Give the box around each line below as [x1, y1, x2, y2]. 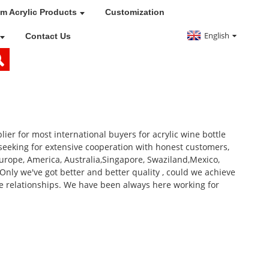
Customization [104, 7, 165, 17]
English [204, 29, 230, 41]
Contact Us [25, 31, 71, 41]
